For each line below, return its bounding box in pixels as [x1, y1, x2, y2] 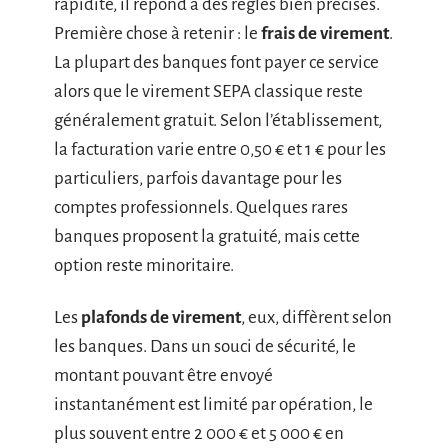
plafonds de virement [81, 307, 241, 327]
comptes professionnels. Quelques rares [54, 198, 348, 217]
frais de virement [261, 24, 389, 43]
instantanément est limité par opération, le [54, 394, 373, 414]
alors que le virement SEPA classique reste [54, 82, 363, 101]
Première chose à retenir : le [54, 24, 261, 43]
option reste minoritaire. [54, 256, 234, 275]
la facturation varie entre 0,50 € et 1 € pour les [54, 140, 386, 159]
